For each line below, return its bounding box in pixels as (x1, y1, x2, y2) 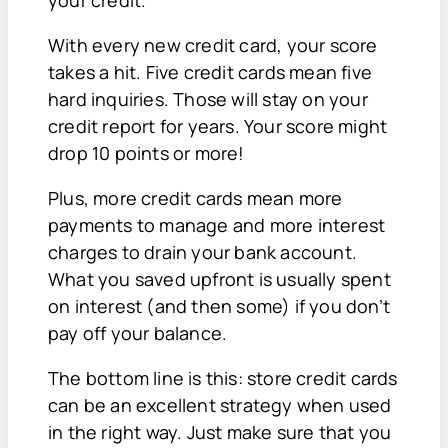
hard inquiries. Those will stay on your (48, 86, 368, 111)
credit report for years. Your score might (48, 113, 388, 138)
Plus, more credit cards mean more (48, 185, 343, 210)
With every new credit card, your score (48, 32, 378, 57)
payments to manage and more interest (48, 212, 386, 237)
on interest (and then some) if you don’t (48, 293, 391, 318)
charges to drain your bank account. (48, 239, 357, 264)
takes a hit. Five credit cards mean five (48, 59, 373, 84)
